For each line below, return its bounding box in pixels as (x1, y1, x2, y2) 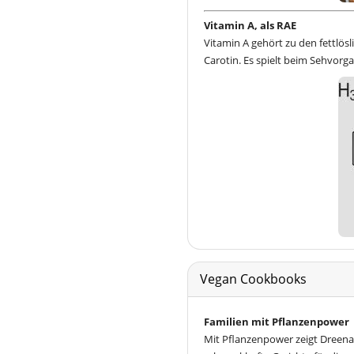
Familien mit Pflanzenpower (204, 314, 349, 330)
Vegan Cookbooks (200, 270, 307, 288)
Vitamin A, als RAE (204, 18, 296, 33)
